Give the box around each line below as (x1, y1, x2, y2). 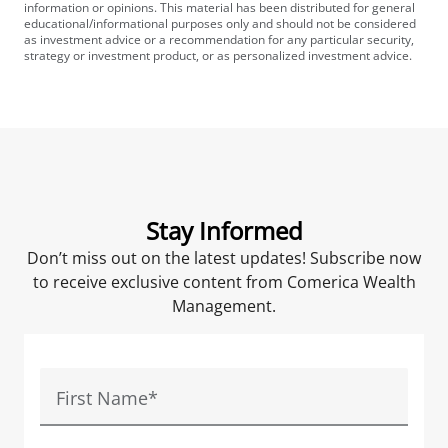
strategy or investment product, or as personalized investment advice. (24, 47, 412, 64)
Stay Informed (145, 214, 303, 247)
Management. (172, 295, 276, 317)
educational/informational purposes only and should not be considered (24, 15, 416, 32)
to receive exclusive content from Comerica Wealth (32, 271, 416, 293)
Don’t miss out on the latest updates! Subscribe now (27, 247, 421, 269)
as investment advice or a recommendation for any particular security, (24, 31, 414, 48)
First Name (56, 386, 148, 410)
